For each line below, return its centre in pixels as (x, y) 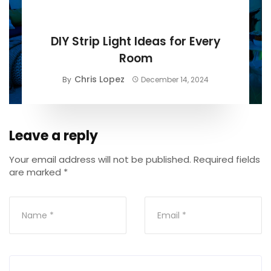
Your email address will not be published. (100, 159)
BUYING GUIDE (133, 19)
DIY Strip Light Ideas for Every (135, 41)
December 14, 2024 (175, 79)
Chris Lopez (99, 79)
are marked (36, 172)
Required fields (227, 159)
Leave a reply (54, 135)
